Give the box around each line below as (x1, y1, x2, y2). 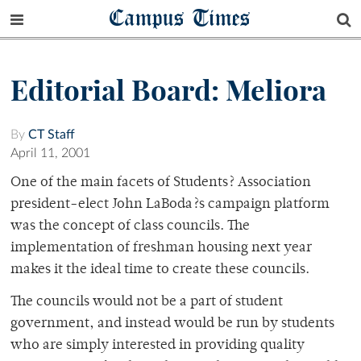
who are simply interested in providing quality (10, 338, 305, 354)
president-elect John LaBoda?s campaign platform (10, 197, 330, 213)
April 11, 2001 (10, 147, 90, 160)
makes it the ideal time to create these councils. (10, 263, 309, 278)
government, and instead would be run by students (10, 317, 334, 332)
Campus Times (110, 2, 251, 32)
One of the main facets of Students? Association (10, 176, 311, 191)
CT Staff (28, 128, 75, 142)
